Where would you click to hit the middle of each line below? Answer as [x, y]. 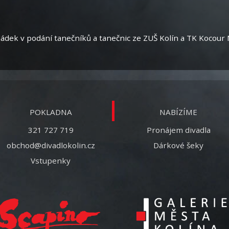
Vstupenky [51, 160]
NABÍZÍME [178, 112]
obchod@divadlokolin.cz [51, 145]
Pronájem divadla [178, 130]
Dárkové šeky [178, 145]
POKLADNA [51, 112]
